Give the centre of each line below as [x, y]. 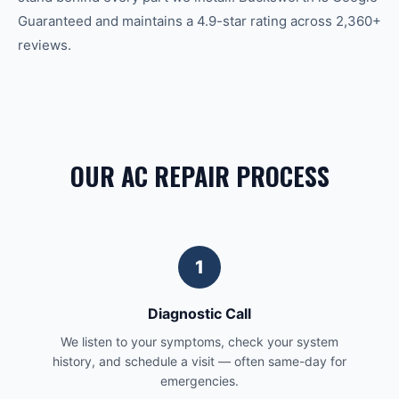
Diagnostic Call [199, 313]
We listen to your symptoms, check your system [199, 342]
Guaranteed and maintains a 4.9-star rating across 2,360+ [199, 21]
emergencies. [199, 381]
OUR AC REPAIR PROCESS [199, 176]
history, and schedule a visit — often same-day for [199, 361]
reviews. [45, 45]
